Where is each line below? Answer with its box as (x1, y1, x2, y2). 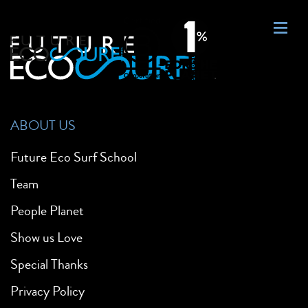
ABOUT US (10, 115, 76, 135)
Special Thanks (10, 254, 88, 274)
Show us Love (10, 227, 82, 247)
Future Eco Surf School (10, 146, 137, 167)
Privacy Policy (10, 280, 85, 301)
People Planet (10, 200, 84, 221)
